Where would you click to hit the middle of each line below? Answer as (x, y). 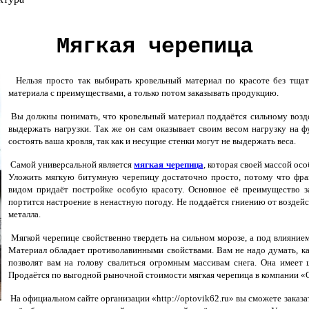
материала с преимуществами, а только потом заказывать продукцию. (143, 93)
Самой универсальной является (71, 165)
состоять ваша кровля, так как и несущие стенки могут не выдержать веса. (152, 141)
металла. (24, 215)
